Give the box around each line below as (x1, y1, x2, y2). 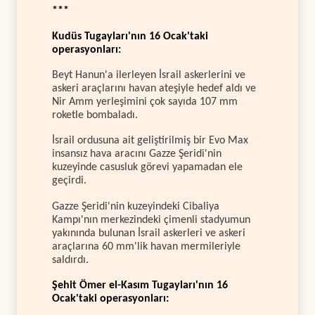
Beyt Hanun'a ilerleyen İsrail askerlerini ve (52, 69, 245, 81)
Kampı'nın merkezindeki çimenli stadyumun (52, 214, 250, 226)
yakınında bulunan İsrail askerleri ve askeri (52, 227, 245, 239)
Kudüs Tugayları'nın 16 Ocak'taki (52, 30, 208, 42)
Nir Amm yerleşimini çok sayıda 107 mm (52, 96, 238, 108)
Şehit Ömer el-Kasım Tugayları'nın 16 (52, 280, 228, 292)
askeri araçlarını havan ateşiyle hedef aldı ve (52, 82, 256, 94)
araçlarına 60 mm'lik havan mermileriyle (52, 240, 240, 252)
